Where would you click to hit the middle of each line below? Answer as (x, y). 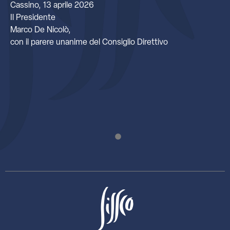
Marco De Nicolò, (41, 30)
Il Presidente (34, 18)
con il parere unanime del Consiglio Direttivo (89, 42)
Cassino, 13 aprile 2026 (52, 5)
